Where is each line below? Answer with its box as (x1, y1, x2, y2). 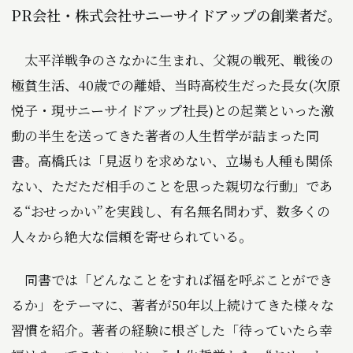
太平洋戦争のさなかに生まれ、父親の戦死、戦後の (11, 50, 333, 70)
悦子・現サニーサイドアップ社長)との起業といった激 (11, 100, 334, 121)
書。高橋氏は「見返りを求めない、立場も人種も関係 (11, 150, 333, 171)
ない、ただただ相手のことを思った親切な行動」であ (11, 176, 333, 196)
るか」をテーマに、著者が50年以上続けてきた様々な (11, 295, 334, 315)
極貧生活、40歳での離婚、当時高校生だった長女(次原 (11, 75, 340, 95)
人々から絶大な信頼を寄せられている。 (11, 226, 252, 247)
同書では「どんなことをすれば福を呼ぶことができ (11, 269, 333, 290)
